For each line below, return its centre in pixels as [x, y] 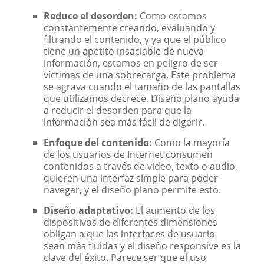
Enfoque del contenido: [98, 142]
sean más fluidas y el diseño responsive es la [142, 245]
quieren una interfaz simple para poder [131, 178]
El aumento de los [174, 210]
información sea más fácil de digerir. [124, 122]
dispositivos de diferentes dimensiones [130, 222]
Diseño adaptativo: [88, 210]
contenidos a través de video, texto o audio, [140, 166]
